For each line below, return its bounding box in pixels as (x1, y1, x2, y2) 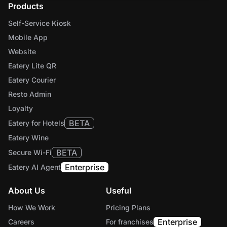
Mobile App (8, 33, 48, 42)
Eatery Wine (8, 133, 49, 142)
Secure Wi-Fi (8, 148, 52, 157)
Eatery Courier (8, 75, 56, 85)
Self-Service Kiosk (8, 19, 71, 28)
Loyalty (8, 104, 33, 113)
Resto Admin (8, 90, 51, 99)
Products (8, 1, 44, 12)
